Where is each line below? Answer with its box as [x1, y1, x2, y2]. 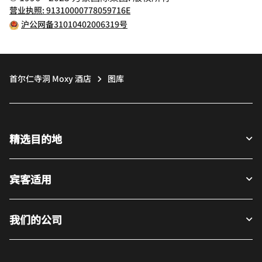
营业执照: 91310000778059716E [9, 4, 130, 16]
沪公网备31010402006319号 [21, 18, 127, 30]
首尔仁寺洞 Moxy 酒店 [9, 73, 91, 84]
